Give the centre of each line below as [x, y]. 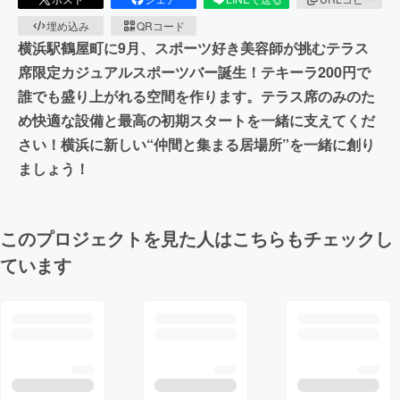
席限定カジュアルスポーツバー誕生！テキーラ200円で [194, 71]
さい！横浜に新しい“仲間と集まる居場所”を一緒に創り [196, 144]
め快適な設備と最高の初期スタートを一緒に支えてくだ [196, 120]
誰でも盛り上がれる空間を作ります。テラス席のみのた [196, 96]
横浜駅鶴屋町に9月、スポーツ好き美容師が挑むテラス [193, 47]
